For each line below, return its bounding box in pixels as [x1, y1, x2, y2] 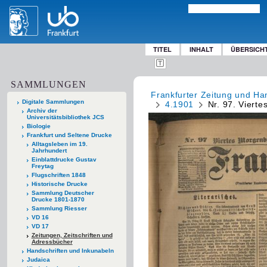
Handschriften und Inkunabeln [26, 247, 114, 254]
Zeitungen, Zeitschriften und [31, 231, 113, 238]
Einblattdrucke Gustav [31, 156, 97, 163]
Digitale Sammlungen [22, 98, 84, 105]
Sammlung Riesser [31, 204, 87, 212]
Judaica [26, 256, 50, 263]
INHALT [189, 45, 213, 54]
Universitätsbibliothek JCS [26, 113, 104, 120]
